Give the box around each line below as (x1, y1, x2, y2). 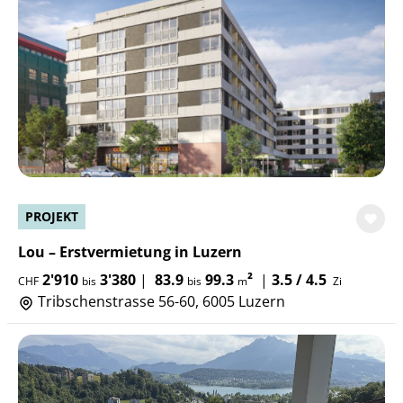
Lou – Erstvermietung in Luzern (18, 242, 242, 262)
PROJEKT (25, 208, 78, 225)
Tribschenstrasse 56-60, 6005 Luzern (34, 291, 285, 311)
